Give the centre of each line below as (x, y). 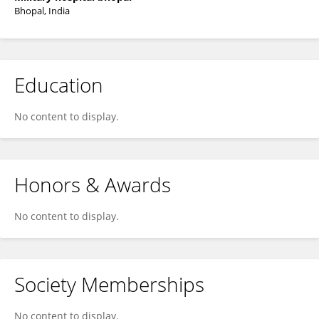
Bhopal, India (42, 11)
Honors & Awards (93, 184)
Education (59, 85)
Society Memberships (109, 284)
